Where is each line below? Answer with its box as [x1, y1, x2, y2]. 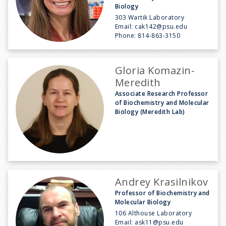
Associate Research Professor [115, 89, 208, 98]
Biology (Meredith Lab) [115, 107, 185, 116]
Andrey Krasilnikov [115, 175, 208, 189]
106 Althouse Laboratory [115, 208, 192, 217]
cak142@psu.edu [135, 22, 188, 31]
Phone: [115, 31, 138, 40]
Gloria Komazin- [115, 63, 195, 77]
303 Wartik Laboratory [115, 13, 185, 22]
